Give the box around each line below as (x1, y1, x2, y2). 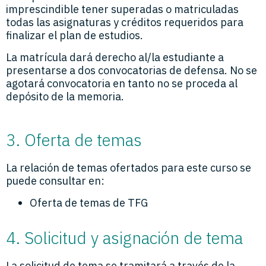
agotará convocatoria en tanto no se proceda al (6, 76, 237, 90)
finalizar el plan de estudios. (6, 28, 143, 43)
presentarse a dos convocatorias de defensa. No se (6, 63, 257, 77)
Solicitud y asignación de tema (24, 226, 243, 249)
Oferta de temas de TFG (30, 195, 148, 210)
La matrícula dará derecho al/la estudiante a (6, 50, 224, 64)
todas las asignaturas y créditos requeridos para (6, 15, 243, 30)
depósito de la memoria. (6, 89, 124, 103)
